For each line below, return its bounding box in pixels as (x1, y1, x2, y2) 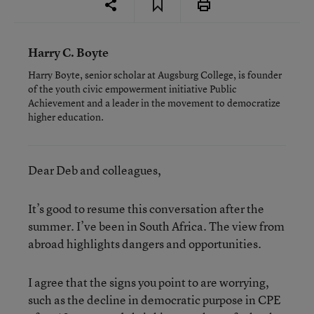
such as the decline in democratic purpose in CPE (28, 292, 281, 308)
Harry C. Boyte (28, 44, 109, 60)
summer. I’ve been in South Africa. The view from (28, 218, 285, 234)
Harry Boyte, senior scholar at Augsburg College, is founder (28, 68, 282, 81)
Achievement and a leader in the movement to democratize (28, 96, 280, 109)
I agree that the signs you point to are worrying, (28, 274, 269, 290)
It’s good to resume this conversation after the (28, 200, 264, 217)
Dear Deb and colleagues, (28, 162, 161, 178)
